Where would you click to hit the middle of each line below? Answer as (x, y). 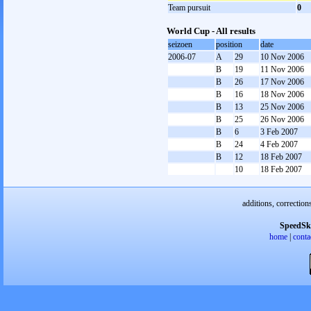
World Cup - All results (211, 31)
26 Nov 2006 (282, 119)
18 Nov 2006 (282, 94)
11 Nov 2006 (282, 69)
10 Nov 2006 (282, 57)
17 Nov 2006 (282, 82)
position (229, 44)
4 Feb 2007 (279, 144)
